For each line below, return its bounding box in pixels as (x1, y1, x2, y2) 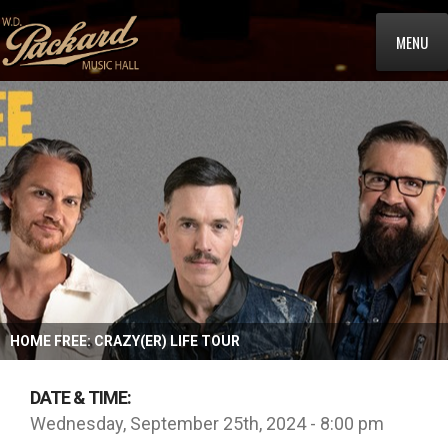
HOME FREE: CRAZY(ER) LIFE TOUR (10, 333, 240, 349)
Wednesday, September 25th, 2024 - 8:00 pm (30, 413, 384, 434)
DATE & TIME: (30, 387, 131, 408)
